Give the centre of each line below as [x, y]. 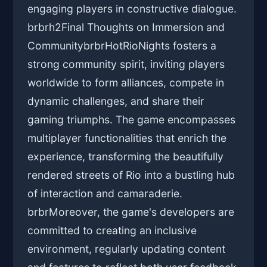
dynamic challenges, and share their [116, 101]
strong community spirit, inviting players [126, 64]
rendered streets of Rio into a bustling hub [131, 175]
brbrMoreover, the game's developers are [131, 212]
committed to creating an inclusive [112, 231]
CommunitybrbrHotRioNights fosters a [122, 46]
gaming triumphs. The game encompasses [132, 120]
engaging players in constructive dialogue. [132, 9]
